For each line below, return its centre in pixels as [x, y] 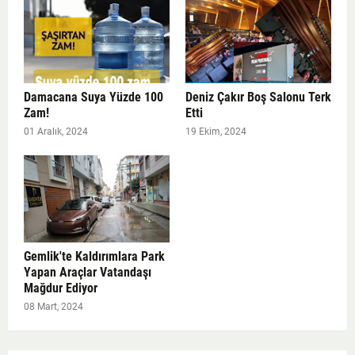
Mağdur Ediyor [61, 288]
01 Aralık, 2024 [56, 131]
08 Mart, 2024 [53, 306]
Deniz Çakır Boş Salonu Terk [258, 97]
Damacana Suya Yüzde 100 [94, 97]
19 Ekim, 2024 [216, 131]
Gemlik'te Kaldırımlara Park [94, 256]
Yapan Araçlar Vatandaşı [88, 272]
